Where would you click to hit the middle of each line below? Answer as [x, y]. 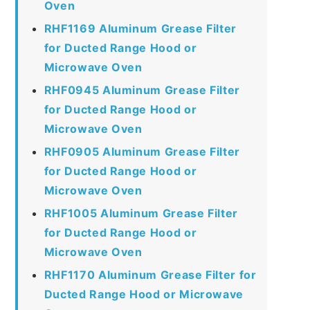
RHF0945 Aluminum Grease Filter [142, 90]
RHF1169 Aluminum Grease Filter [140, 28]
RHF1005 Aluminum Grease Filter [141, 213]
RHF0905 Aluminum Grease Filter [142, 151]
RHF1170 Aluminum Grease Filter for [150, 274]
